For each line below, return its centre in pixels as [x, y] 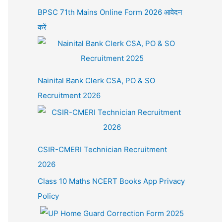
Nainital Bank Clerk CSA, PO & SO [96, 81]
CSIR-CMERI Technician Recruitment [102, 150]
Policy [48, 196]
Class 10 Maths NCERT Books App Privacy [111, 181]
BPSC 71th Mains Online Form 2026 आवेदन [110, 12]
